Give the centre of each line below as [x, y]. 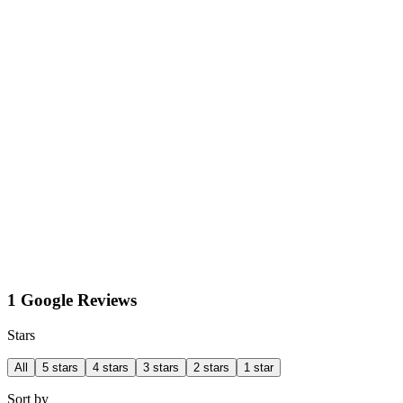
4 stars [111, 367]
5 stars [60, 367]
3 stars [161, 367]
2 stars [211, 367]
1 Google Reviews [72, 300]
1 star [259, 367]
